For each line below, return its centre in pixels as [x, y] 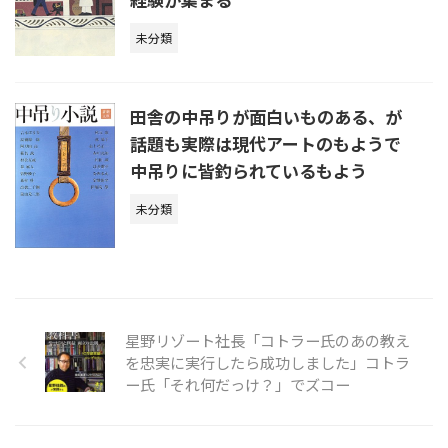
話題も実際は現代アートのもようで [265, 144]
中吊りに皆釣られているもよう [248, 171]
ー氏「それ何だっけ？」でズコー [237, 384]
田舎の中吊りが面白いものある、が [266, 117]
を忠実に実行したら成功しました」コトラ [267, 362]
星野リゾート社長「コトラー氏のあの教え [267, 340]
